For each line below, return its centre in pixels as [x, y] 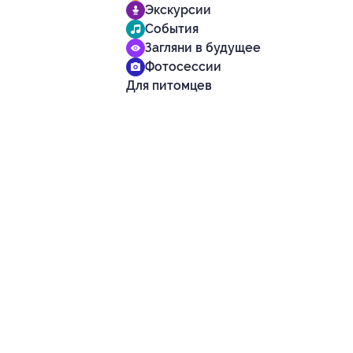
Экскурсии [178, 10]
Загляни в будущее [203, 48]
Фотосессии [183, 67]
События [172, 29]
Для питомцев [169, 85]
